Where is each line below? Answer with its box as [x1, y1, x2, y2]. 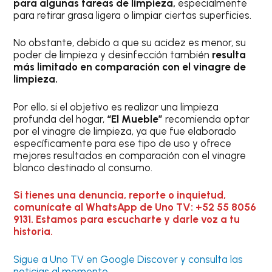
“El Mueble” [107, 112, 163, 125]
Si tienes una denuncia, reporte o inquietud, [13, 189, 226, 202]
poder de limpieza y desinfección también [13, 49, 212, 61]
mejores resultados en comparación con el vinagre [13, 149, 246, 161]
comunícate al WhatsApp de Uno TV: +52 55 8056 [13, 201, 257, 214]
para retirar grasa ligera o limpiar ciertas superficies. [13, 8, 252, 21]
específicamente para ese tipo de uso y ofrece [13, 137, 232, 149]
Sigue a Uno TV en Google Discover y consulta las [13, 253, 243, 265]
